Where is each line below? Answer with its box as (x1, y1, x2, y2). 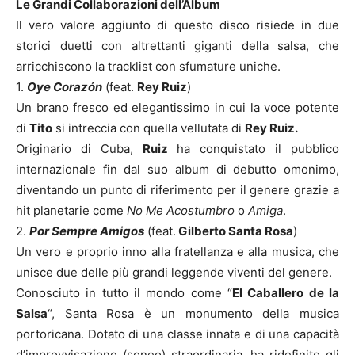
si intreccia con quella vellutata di (52, 120, 245, 136)
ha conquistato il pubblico (167, 140, 340, 156)
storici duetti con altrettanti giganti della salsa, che (16, 37, 339, 53)
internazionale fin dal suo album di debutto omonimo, (16, 161, 339, 177)
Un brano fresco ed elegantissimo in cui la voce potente (16, 99, 339, 115)
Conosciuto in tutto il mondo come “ (16, 284, 232, 300)
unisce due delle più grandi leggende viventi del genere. (16, 264, 332, 280)
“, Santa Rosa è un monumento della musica (48, 305, 339, 321)
